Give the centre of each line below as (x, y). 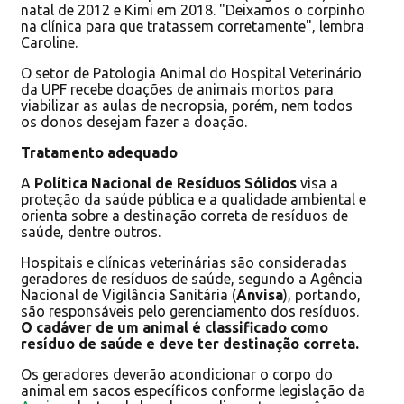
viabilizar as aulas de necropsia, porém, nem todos (187, 105)
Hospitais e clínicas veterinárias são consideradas (184, 262)
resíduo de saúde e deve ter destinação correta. (190, 343)
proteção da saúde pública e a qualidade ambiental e (193, 199)
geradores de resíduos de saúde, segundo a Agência (192, 278)
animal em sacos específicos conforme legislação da (193, 390)
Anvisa (260, 294)
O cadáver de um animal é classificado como (174, 327)
